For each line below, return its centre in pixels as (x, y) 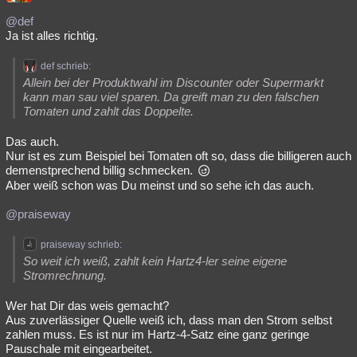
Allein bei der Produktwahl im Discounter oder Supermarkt (173, 82)
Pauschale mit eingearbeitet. (79, 349)
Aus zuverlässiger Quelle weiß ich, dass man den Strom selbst (169, 320)
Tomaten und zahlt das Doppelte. (108, 111)
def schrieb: (66, 66)
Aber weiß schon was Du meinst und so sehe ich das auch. (160, 185)
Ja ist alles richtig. (52, 35)
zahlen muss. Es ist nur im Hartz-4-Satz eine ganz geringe (157, 334)
